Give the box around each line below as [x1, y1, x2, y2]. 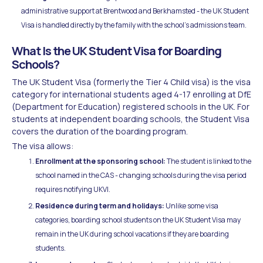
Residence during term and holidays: [35, 200, 164, 211]
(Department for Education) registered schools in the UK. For [12, 100, 249, 112]
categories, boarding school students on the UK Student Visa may [35, 214, 241, 225]
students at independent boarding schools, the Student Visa [12, 113, 249, 124]
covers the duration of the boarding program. [12, 125, 188, 137]
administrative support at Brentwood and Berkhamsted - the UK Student [21, 5, 249, 16]
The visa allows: [12, 140, 73, 151]
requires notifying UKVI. [35, 184, 110, 194]
